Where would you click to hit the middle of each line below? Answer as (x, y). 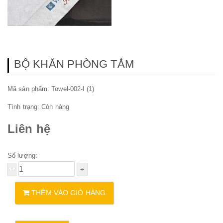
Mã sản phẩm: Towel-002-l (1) (51, 89)
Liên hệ (29, 129)
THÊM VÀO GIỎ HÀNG (67, 193)
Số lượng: (22, 156)
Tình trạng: (25, 107)
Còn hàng (56, 107)
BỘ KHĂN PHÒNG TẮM (74, 64)
